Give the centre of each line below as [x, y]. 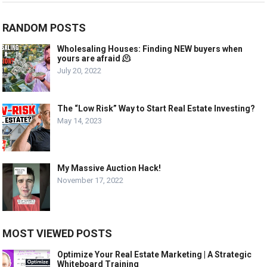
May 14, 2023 [80, 121]
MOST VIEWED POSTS [58, 234]
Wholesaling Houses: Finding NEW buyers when [150, 49]
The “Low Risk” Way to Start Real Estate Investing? [156, 109]
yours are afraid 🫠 [94, 59]
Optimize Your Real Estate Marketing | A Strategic [155, 255]
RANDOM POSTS [44, 28]
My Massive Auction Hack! [109, 168]
